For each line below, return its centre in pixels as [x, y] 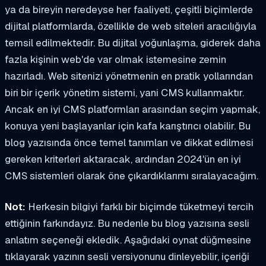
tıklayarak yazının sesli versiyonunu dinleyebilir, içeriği [127, 256]
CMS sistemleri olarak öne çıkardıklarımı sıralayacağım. [132, 175]
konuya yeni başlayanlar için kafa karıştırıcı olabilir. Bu [128, 126]
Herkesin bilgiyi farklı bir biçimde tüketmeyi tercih [140, 206]
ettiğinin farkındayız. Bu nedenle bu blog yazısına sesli [127, 223]
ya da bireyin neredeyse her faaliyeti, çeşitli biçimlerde [129, 9]
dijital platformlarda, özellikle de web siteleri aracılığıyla [131, 26]
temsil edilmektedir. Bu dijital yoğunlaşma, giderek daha [133, 42]
